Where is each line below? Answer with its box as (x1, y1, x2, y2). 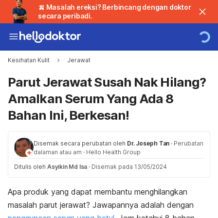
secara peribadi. (38, 12, 92, 20)
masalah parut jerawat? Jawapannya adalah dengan (8, 200, 194, 210)
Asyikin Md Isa (47, 163, 88, 170)
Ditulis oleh (14, 163, 47, 170)
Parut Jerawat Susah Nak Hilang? (8, 74, 206, 90)
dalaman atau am (34, 148, 82, 156)
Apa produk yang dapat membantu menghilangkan (8, 187, 187, 197)
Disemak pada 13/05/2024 (91, 163, 167, 170)
